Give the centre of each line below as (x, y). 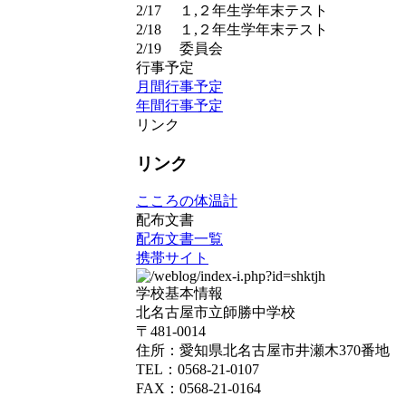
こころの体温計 (187, 201)
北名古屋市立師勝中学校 (216, 313)
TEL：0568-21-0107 (198, 370)
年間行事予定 (179, 106)
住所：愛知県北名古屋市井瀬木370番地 (263, 351)
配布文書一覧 (179, 239)
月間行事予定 (179, 87)
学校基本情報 (179, 294)
